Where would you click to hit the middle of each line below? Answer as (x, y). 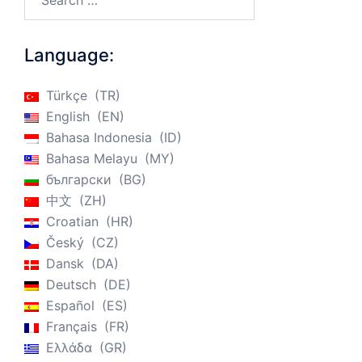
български (79, 180)
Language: (69, 55)
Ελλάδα (69, 348)
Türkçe (67, 96)
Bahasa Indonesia (99, 138)
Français (72, 327)
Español (70, 306)
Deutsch (71, 285)
